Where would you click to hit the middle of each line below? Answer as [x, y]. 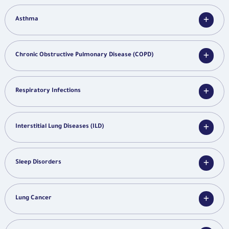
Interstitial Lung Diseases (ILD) [60, 127]
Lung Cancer [33, 199]
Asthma [27, 20]
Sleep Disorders [38, 163]
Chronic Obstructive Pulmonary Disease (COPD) [84, 56]
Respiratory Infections [48, 91]
